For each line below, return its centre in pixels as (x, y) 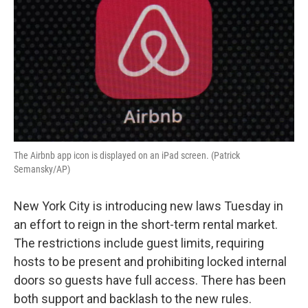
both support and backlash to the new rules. (133, 299)
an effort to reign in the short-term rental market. (146, 224)
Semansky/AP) (42, 169)
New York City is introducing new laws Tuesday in (148, 206)
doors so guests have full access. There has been (150, 280)
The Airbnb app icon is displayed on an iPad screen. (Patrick (127, 155)
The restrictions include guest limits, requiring (139, 243)
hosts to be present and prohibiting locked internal (150, 262)
